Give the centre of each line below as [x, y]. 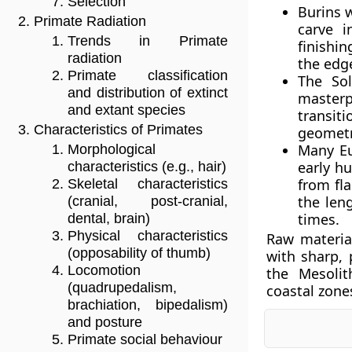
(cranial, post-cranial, [148, 202]
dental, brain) [109, 219]
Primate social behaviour [145, 340]
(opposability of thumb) [139, 253]
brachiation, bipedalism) [148, 305]
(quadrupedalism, [122, 288]
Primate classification [148, 76]
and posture [105, 323]
